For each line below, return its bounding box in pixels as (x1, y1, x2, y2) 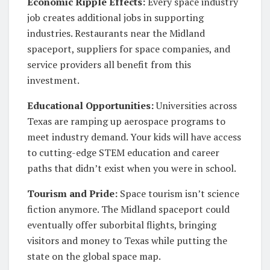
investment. (27, 74, 80, 87)
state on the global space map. (27, 250, 161, 263)
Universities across (154, 99, 237, 113)
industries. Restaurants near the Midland (27, 27, 205, 40)
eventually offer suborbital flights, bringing (27, 218, 216, 232)
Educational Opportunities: (27, 99, 154, 113)
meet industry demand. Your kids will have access (27, 130, 241, 144)
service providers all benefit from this (27, 58, 191, 72)
